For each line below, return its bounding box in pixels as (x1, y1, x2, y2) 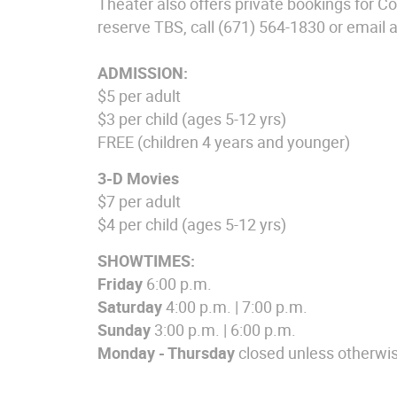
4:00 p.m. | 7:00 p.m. (166, 296, 307, 318)
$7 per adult (97, 191, 181, 213)
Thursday (167, 342, 235, 364)
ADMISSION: (97, 62, 188, 84)
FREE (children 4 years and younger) (97, 131, 350, 153)
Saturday (97, 296, 162, 318)
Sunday (97, 319, 151, 341)
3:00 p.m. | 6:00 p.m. (154, 319, 296, 341)
